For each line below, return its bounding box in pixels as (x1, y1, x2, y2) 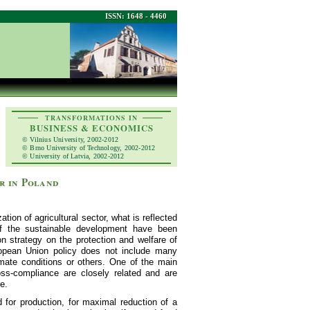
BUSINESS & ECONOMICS (29, 121, 154, 134)
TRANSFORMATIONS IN (45, 113, 138, 122)
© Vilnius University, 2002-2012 (22, 136, 119, 143)
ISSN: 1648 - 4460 (105, 12, 167, 20)
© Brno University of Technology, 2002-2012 (22, 144, 156, 152)
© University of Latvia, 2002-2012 (22, 152, 125, 160)
